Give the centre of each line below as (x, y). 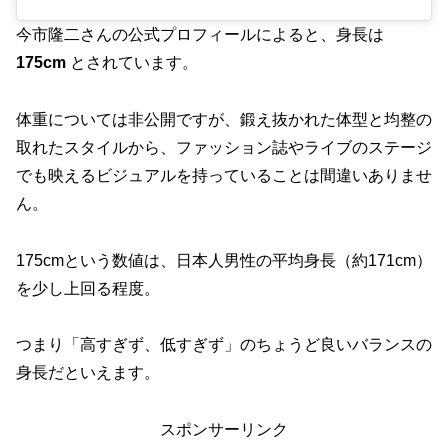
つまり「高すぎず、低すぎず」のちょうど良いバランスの (224, 345)
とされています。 (132, 62)
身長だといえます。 (88, 373)
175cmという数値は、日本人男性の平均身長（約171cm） (224, 260)
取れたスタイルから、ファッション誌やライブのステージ (224, 147)
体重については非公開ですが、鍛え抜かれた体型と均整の (224, 119)
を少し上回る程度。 (88, 288)
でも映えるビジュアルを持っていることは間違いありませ (224, 175)
